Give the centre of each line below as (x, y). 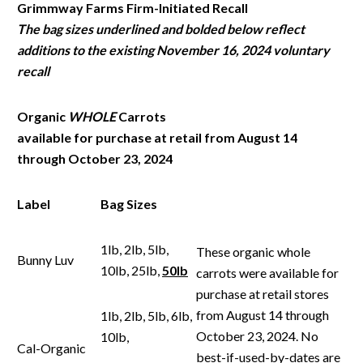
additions (43, 49)
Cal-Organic (51, 348)
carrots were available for (267, 272)
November (189, 49)
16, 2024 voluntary (275, 49)
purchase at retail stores (263, 293)
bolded (205, 28)
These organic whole (253, 251)
